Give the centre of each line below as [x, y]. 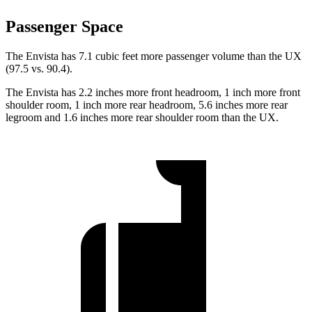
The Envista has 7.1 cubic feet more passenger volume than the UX [154, 56]
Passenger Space [64, 27]
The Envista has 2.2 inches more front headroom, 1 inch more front [153, 93]
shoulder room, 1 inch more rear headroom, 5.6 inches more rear [147, 105]
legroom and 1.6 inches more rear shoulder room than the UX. [142, 118]
